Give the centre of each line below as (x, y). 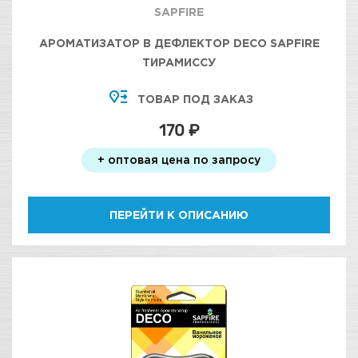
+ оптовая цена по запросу (179, 159)
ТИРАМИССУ (179, 62)
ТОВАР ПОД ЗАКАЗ (195, 99)
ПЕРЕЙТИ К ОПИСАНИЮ (179, 215)
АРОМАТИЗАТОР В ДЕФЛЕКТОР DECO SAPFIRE (179, 43)
